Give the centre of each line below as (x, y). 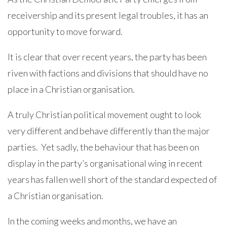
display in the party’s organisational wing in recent (105, 163)
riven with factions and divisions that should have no (108, 73)
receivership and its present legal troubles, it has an (108, 15)
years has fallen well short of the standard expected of (112, 179)
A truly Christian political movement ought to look (104, 115)
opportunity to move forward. (65, 31)
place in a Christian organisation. (71, 89)
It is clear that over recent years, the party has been (107, 57)
